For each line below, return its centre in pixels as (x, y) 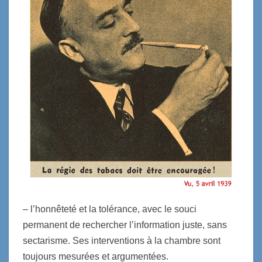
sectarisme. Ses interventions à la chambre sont (122, 241)
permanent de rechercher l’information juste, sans (125, 225)
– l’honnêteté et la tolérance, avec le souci (110, 209)
